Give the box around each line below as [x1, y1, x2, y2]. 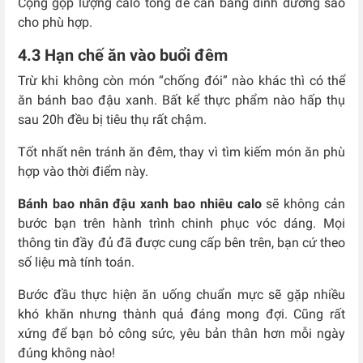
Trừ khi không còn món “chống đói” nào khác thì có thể [18, 72, 345, 88]
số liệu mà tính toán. [18, 254, 135, 270]
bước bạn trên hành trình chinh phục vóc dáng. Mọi [18, 215, 345, 231]
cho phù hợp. [18, 14, 96, 30]
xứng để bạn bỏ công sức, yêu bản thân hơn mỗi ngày [18, 325, 345, 341]
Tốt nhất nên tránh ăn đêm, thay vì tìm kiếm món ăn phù [18, 143, 345, 160]
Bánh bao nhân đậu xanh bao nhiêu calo [18, 195, 267, 211]
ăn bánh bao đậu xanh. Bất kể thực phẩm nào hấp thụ [18, 92, 345, 108]
